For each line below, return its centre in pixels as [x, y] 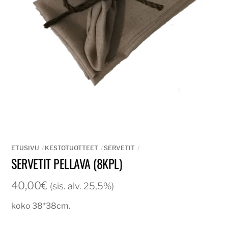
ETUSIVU [25, 148]
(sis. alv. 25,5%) [82, 186]
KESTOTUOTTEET [72, 148]
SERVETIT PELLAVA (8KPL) [67, 164]
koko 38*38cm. [41, 206]
